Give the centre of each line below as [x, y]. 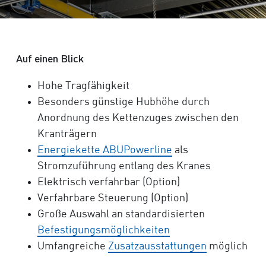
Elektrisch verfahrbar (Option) [109, 182]
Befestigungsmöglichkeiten [104, 230]
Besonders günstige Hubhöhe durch [123, 102]
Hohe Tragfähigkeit [83, 86]
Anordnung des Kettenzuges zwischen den [138, 118]
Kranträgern [67, 134]
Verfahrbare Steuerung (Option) [113, 198]
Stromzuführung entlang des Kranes [124, 166]
